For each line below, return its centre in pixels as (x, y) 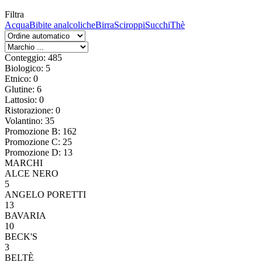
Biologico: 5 (27, 68)
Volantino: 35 (30, 121)
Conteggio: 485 (33, 58)
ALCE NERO (32, 174)
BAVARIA (25, 216)
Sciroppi (130, 25)
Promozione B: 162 (41, 132)
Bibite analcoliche (62, 25)
